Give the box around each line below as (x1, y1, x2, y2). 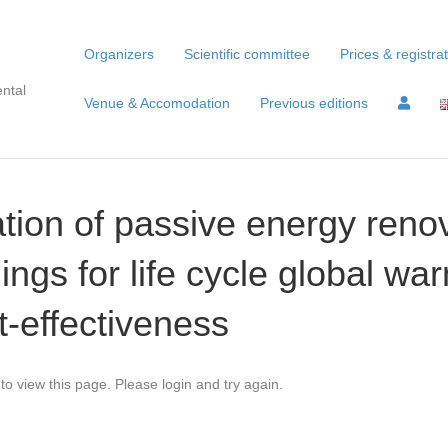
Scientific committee (184, 46, 310, 62)
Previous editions (260, 95, 368, 111)
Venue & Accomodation (84, 95, 230, 111)
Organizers (84, 46, 154, 62)
